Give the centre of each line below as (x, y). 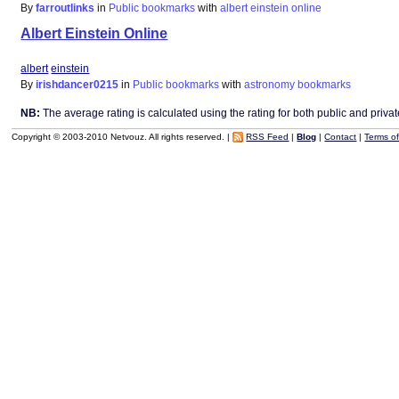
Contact (341, 136)
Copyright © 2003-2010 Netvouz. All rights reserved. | (122, 136)
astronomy (270, 85)
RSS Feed (268, 136)
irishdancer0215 (77, 85)
